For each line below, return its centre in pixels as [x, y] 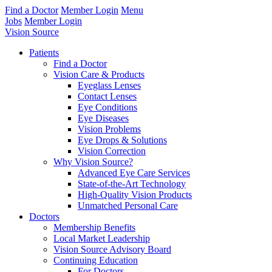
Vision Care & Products [99, 74]
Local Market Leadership [102, 238]
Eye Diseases [103, 118]
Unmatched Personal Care [128, 206]
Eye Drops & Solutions [122, 140]
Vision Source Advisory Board [112, 249]
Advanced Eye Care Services [134, 173]
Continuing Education [96, 260]
